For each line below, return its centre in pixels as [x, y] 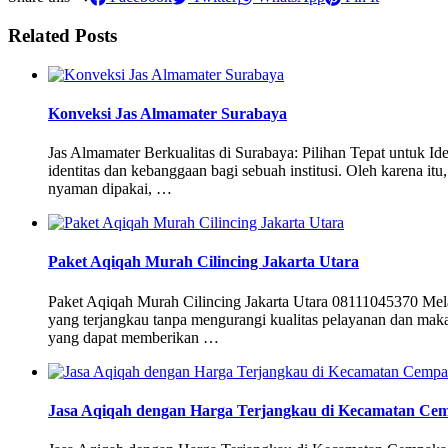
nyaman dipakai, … [110, 189]
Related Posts [62, 35]
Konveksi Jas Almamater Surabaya [167, 113]
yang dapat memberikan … [133, 337]
